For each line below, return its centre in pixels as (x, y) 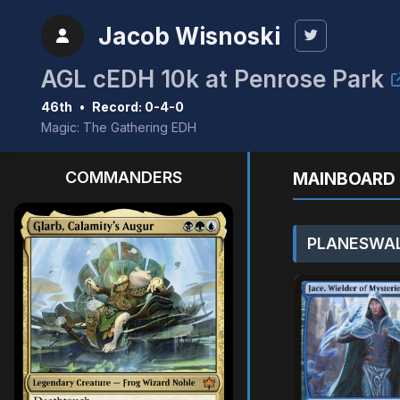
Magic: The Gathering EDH (119, 127)
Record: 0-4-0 (138, 107)
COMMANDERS (124, 177)
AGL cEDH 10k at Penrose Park (212, 79)
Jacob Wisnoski (189, 36)
